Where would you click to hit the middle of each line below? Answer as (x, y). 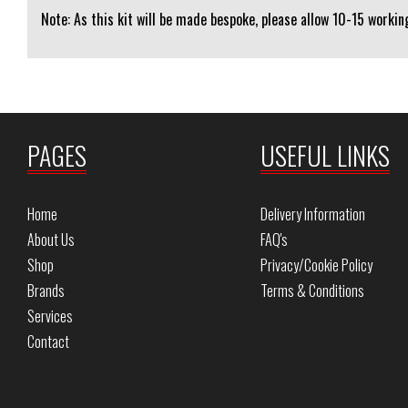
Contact (48, 342)
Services (50, 316)
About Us (51, 240)
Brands (46, 291)
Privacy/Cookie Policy (316, 265)
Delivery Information (312, 214)
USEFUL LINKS (325, 155)
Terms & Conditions (312, 291)
